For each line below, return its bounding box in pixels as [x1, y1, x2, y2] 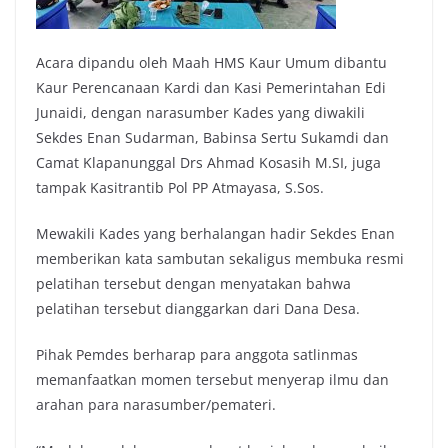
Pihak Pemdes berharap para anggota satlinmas [36, 345, 358, 365]
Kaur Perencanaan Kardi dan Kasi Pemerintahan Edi [36, 78, 386, 98]
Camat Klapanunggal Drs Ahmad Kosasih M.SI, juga [36, 153, 381, 173]
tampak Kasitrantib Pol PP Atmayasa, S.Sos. [36, 178, 324, 198]
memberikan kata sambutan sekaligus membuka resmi [36, 249, 404, 269]
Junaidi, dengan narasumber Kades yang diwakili [36, 103, 365, 123]
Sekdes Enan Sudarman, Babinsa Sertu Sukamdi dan [36, 128, 389, 148]
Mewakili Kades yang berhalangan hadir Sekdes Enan [36, 224, 395, 244]
